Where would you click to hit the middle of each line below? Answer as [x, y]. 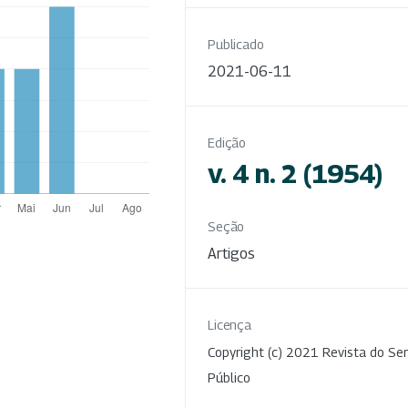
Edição [227, 142]
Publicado [236, 44]
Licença [230, 324]
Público [229, 377]
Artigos [231, 253]
